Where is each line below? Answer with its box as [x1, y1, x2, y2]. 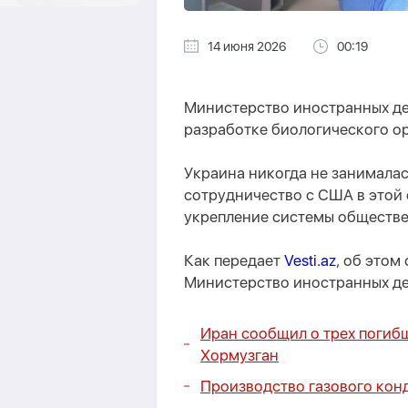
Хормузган [200, 346, 279, 364]
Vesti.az [284, 251, 336, 270]
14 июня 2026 [208, 39, 286, 54]
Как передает [184, 251, 284, 270]
